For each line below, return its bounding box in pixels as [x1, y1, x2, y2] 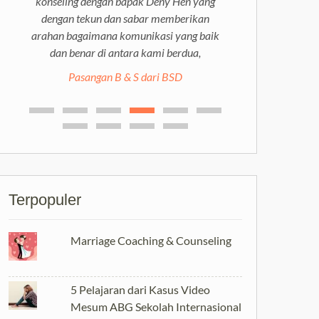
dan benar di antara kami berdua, [49, 46, 201, 59]
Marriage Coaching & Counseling [70, 234, 232, 247]
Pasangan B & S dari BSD [68, 70, 182, 83]
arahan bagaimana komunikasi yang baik [31, 28, 219, 42]
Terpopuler [9, 191, 81, 209]
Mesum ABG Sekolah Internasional [70, 300, 242, 313]
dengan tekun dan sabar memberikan [41, 11, 209, 25]
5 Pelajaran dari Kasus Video [70, 283, 211, 296]
